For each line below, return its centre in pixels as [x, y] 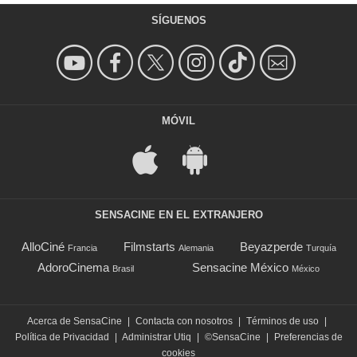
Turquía [321, 247]
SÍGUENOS [178, 20]
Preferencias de [308, 337]
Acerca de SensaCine [75, 321]
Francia [82, 247]
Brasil [123, 268]
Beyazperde [271, 246]
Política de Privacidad [62, 337]
